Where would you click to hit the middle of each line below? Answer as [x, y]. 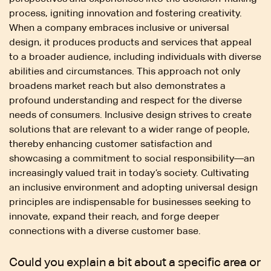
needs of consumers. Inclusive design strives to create [130, 114]
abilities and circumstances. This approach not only [125, 71]
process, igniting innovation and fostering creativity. [126, 13]
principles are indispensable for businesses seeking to [130, 201]
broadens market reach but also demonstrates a [117, 85]
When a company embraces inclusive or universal [119, 27]
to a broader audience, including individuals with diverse [135, 56]
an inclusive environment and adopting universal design [133, 187]
